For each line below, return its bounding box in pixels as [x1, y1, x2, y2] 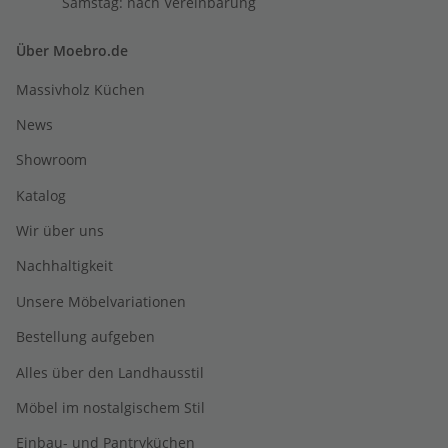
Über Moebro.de [16, 41, 128, 61]
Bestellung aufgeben [16, 327, 155, 347]
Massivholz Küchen [16, 79, 145, 99]
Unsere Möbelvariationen [16, 291, 186, 311]
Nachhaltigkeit [16, 256, 113, 276]
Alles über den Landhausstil [16, 362, 204, 382]
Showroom [16, 150, 87, 170]
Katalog [16, 185, 66, 205]
